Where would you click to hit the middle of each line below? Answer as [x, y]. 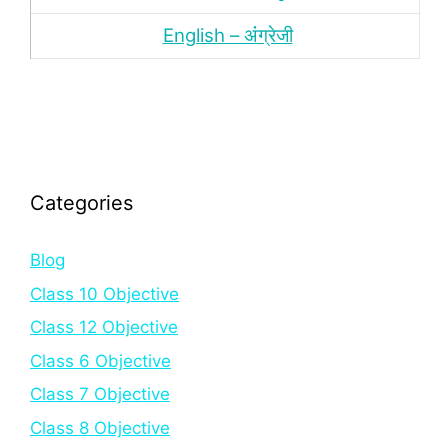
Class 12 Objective [104, 327]
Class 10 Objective [104, 293]
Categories [81, 203]
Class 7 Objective [100, 394]
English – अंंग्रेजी [227, 35]
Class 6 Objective [100, 360]
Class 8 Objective [100, 427]
